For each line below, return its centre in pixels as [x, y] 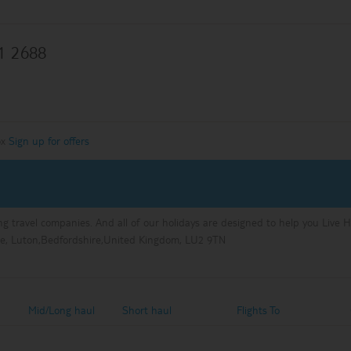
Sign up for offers [49, 140]
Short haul [147, 309]
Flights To [258, 309]
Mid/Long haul [62, 309]
